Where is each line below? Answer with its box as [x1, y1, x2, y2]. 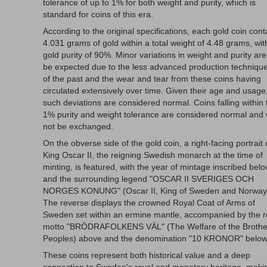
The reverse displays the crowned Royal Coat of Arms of [43, 198, 255, 207]
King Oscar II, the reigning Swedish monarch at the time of [43, 150, 263, 160]
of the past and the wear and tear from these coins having [43, 74, 261, 83]
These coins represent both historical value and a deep [43, 250, 250, 260]
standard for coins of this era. [43, 10, 153, 19]
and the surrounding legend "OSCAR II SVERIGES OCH [43, 174, 254, 184]
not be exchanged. [43, 122, 113, 131]
